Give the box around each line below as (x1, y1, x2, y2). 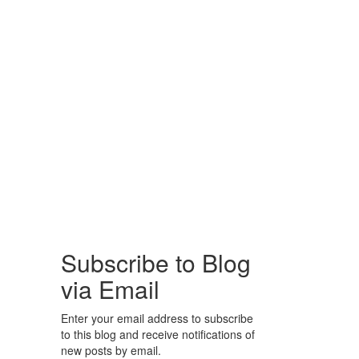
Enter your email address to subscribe (61, 310, 253, 326)
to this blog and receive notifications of (61, 326, 255, 342)
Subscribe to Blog (61, 245, 251, 280)
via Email (61, 272, 159, 306)
